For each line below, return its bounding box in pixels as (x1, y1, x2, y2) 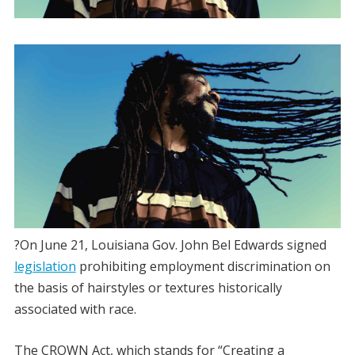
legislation (13, 258, 76, 276)
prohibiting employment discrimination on (75, 258, 330, 276)
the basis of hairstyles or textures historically (13, 279, 282, 297)
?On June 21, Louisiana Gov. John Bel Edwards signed (13, 236, 326, 254)
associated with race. (13, 300, 136, 319)
